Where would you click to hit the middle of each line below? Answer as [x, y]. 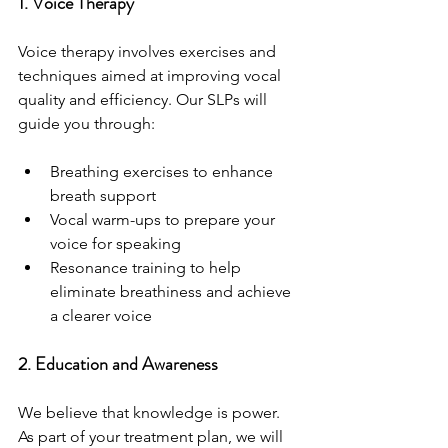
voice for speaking [115, 244]
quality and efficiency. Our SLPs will [144, 100]
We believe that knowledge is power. [151, 413]
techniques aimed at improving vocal [151, 76]
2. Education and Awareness [118, 364]
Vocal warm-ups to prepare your [164, 220]
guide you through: [86, 124]
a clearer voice [101, 316]
